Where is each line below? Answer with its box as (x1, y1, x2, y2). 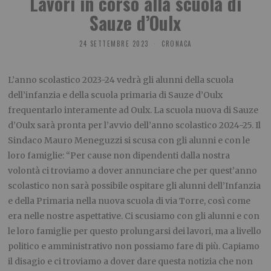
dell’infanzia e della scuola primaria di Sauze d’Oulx (8, 90, 223, 101)
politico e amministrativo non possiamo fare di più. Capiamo (8, 241, 260, 252)
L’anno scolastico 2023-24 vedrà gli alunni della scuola (8, 74, 234, 86)
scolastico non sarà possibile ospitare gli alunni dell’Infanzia (8, 180, 261, 192)
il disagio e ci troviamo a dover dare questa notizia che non (8, 256, 253, 267)
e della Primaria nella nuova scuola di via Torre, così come (8, 195, 251, 207)
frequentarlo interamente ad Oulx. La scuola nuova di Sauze (8, 105, 259, 116)
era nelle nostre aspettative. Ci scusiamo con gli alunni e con (8, 211, 260, 222)
